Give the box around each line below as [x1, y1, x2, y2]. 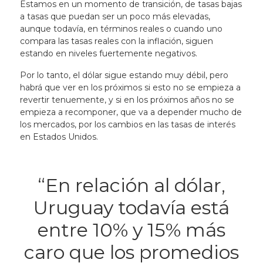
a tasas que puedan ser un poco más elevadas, [19, 11, 210, 22]
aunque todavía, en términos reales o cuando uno [19, 23, 222, 34]
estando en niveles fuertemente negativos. [19, 48, 200, 59]
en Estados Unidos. [19, 131, 98, 142]
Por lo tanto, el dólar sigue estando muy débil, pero [19, 70, 228, 80]
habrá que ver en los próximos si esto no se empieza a [19, 82, 241, 93]
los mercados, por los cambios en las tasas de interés [19, 119, 235, 130]
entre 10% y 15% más [38, 218, 225, 241]
